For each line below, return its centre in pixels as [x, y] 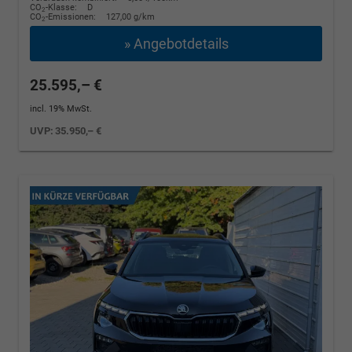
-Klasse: [61, 7]
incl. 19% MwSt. [61, 108]
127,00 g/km [130, 16]
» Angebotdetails [176, 43]
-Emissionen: [72, 16]
